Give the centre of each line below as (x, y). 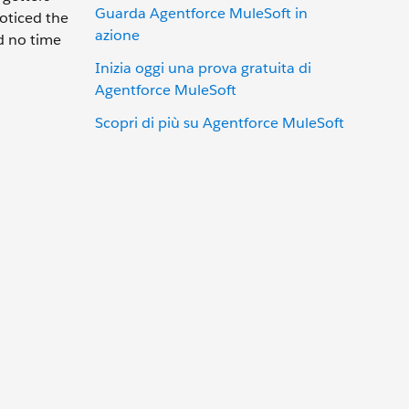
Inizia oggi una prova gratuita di (203, 68)
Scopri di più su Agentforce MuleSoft (220, 122)
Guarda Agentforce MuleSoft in (201, 13)
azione (117, 35)
